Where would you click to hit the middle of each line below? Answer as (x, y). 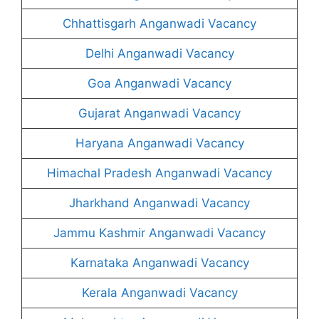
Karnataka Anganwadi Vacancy (159, 262)
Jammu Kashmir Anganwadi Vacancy (159, 232)
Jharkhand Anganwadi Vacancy (159, 203)
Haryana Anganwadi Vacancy (159, 143)
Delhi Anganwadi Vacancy (159, 53)
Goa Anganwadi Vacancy (159, 83)
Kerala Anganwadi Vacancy (159, 292)
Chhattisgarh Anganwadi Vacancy (159, 23)
